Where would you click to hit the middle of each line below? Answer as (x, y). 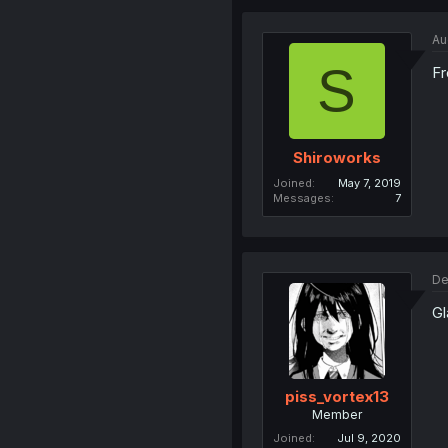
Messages (301, 197)
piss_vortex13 (336, 397)
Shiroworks (336, 157)
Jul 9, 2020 (368, 438)
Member (336, 415)
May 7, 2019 (369, 182)
